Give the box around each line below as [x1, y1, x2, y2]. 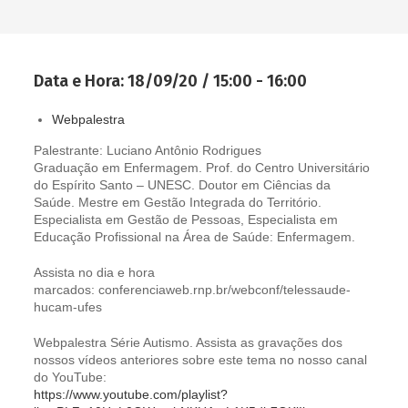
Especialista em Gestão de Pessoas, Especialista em [34, 212, 339, 227]
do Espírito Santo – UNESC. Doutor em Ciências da [34, 178, 331, 192]
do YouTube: [34, 370, 107, 384]
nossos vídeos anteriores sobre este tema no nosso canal [34, 352, 368, 367]
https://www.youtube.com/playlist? [34, 387, 229, 402]
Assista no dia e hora [34, 265, 156, 280]
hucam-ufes [34, 300, 103, 314]
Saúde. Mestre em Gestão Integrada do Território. [34, 195, 322, 209]
